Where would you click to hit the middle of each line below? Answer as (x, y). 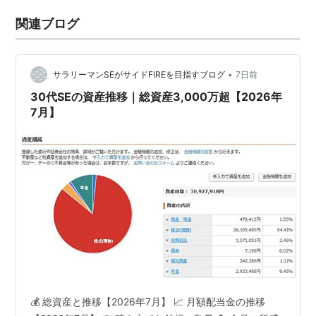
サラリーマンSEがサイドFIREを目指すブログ (139, 75)
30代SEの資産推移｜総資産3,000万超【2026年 (157, 97)
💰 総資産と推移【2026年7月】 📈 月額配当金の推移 (148, 302)
